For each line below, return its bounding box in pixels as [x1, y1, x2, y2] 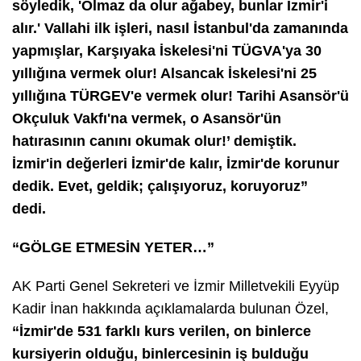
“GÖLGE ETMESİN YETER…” [12, 239, 214, 255]
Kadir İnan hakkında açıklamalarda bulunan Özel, [12, 300, 329, 317]
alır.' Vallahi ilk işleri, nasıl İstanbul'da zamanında [12, 19, 348, 36]
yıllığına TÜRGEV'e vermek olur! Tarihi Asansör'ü [12, 87, 349, 104]
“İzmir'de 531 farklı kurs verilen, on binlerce [12, 322, 311, 339]
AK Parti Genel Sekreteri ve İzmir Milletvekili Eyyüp [12, 277, 339, 294]
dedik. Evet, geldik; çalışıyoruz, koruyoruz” [12, 177, 308, 194]
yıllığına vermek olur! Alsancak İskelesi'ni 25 [12, 64, 317, 81]
